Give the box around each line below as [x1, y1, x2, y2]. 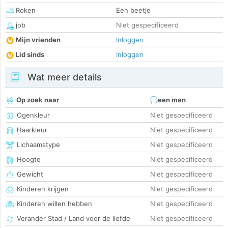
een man [158, 96, 186, 104]
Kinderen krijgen [17, 185, 69, 193]
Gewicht [17, 170, 43, 179]
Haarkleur [17, 126, 47, 134]
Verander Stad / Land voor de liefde [17, 214, 130, 223]
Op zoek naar [16, 96, 59, 104]
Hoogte [17, 155, 41, 164]
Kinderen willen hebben [17, 199, 92, 208]
